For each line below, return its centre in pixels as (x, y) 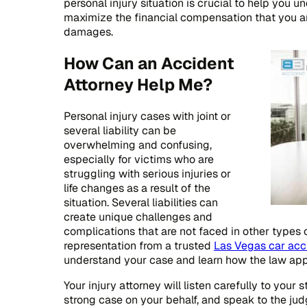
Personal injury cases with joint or (147, 116)
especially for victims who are (139, 159)
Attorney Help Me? (138, 84)
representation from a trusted (139, 245)
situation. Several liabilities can (141, 202)
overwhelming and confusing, (138, 145)
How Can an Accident (149, 63)
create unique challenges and (138, 217)
